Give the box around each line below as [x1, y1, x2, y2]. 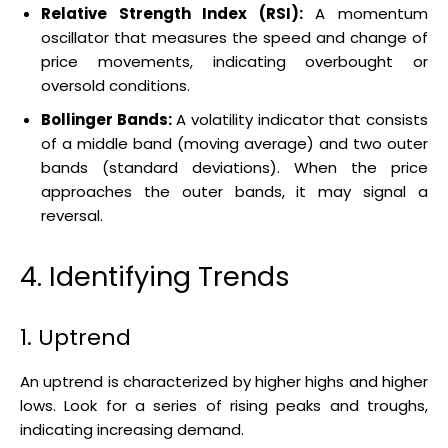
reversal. [41, 204, 103, 226]
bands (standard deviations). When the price [41, 156, 428, 178]
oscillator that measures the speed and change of [41, 26, 428, 48]
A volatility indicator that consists [171, 108, 429, 130]
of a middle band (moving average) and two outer [41, 132, 428, 154]
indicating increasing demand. [20, 418, 244, 440]
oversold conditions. [41, 74, 190, 96]
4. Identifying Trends [20, 257, 290, 295]
